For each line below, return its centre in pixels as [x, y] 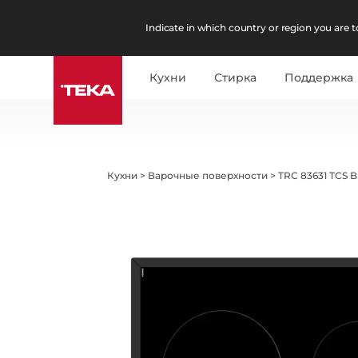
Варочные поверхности [208, 175]
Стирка [236, 78]
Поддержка [319, 78]
